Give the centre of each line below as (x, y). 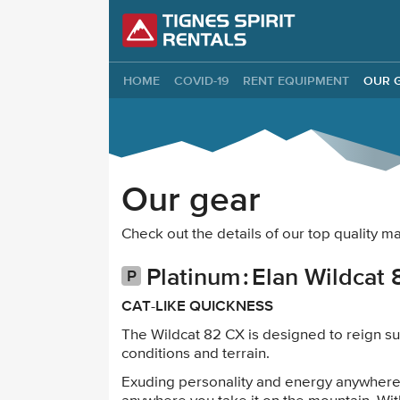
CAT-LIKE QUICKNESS (197, 305)
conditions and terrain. (196, 354)
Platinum (193, 276)
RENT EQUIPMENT (296, 80)
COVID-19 (201, 80)
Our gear (191, 198)
